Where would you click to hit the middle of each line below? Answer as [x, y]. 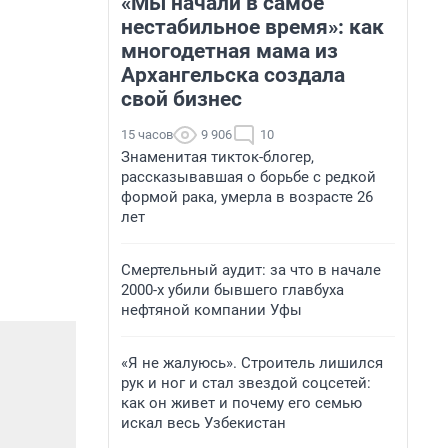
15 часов [147, 134]
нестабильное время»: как [252, 27]
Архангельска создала [233, 75]
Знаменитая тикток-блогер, [217, 157]
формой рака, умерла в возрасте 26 [247, 197]
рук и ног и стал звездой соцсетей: [246, 383]
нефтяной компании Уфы [211, 310]
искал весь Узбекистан [203, 423]
